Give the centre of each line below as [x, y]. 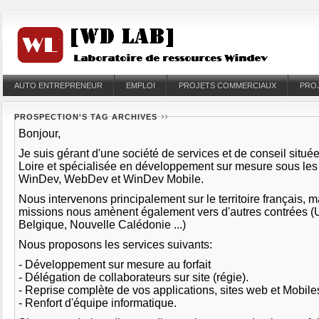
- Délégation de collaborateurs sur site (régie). [134, 277]
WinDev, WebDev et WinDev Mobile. [113, 179]
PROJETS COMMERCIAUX [228, 85]
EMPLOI [141, 85]
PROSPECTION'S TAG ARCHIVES [86, 117]
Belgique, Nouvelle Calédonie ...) [104, 225]
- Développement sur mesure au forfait [115, 265]
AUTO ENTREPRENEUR [58, 85]
